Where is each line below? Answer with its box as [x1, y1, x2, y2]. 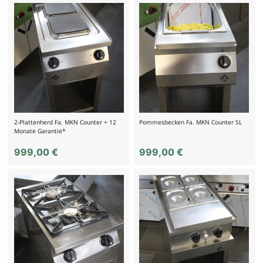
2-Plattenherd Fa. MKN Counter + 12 [14, 118, 116, 126]
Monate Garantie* [14, 127, 66, 135]
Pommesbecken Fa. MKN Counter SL [139, 118, 242, 126]
